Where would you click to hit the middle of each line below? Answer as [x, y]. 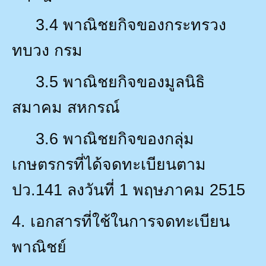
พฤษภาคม [169, 190]
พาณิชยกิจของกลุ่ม [129, 139]
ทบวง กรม [47, 50]
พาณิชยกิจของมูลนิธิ [134, 82]
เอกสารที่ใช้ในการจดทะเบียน [130, 221]
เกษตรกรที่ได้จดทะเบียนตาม [109, 164]
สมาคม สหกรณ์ [66, 107]
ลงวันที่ [91, 190]
